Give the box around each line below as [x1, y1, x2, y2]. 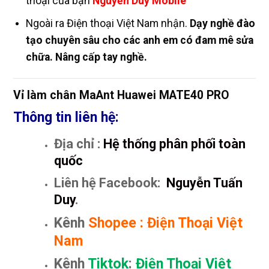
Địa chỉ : [54, 136, 101, 152]
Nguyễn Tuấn [163, 175, 243, 190]
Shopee [88, 214, 141, 231]
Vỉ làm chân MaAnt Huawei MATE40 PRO [13, 88, 229, 102]
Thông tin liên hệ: [13, 109, 119, 125]
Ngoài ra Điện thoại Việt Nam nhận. [26, 17, 190, 29]
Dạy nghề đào [190, 17, 255, 29]
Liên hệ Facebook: [54, 175, 164, 190]
